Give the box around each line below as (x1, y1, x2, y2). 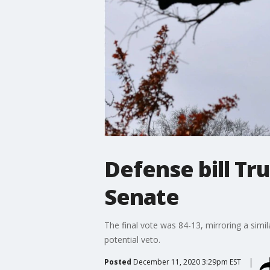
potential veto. (104, 233, 160, 245)
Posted (104, 256, 131, 267)
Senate (104, 181, 179, 212)
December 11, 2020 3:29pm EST (133, 256, 241, 267)
